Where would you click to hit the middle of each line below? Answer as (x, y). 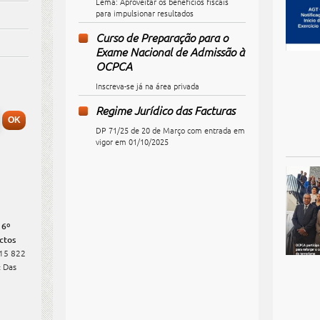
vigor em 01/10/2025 (132, 141)
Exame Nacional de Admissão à (170, 51)
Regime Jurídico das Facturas (165, 110)
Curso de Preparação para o (162, 37)
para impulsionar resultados (145, 13)
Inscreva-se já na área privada (147, 86)
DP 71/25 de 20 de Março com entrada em (170, 130)
